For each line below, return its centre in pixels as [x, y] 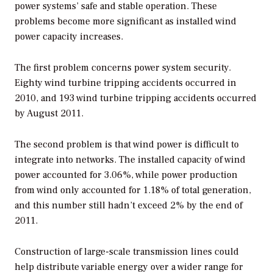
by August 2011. [49, 113]
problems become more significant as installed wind [126, 21]
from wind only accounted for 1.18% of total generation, [133, 190]
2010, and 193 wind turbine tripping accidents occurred [136, 98]
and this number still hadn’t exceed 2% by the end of [129, 205]
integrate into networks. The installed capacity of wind [130, 159]
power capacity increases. [69, 36]
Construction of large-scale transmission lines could [127, 251]
